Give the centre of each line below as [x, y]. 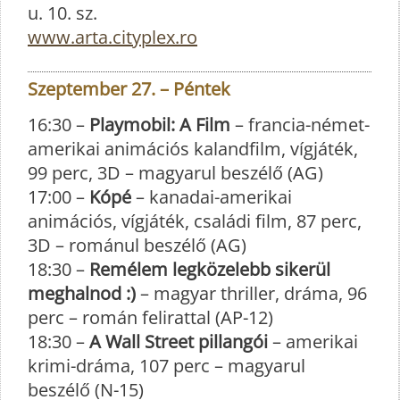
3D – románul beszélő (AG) [137, 245]
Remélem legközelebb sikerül [210, 269]
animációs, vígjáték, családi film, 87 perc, [195, 221]
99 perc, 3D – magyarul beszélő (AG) [175, 172]
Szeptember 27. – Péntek [129, 88]
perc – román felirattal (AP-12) [150, 317]
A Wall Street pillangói [179, 341]
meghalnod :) [82, 293]
